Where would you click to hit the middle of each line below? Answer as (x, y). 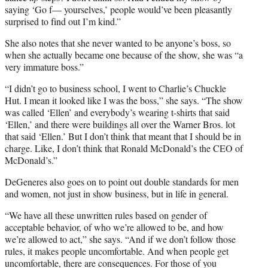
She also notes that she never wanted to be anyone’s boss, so (118, 42)
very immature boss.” (44, 66)
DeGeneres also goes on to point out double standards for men (122, 181)
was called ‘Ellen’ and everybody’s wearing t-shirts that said (117, 112)
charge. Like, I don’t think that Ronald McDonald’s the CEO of (124, 148)
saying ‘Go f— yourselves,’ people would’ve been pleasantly (118, 9)
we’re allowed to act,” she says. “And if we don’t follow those (120, 239)
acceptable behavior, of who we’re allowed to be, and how (114, 227)
